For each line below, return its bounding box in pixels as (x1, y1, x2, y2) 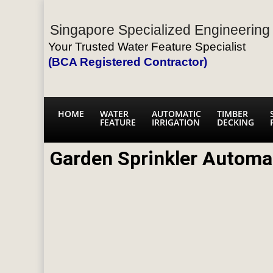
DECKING (217, 116, 254, 128)
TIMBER (217, 108, 248, 119)
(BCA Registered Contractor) (48, 55, 207, 68)
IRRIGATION (152, 116, 200, 128)
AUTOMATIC (152, 108, 201, 119)
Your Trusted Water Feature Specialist (48, 40, 246, 53)
